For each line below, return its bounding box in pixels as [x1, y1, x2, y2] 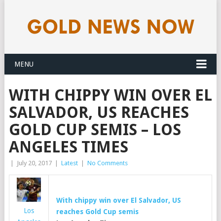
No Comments [87, 159, 128, 167]
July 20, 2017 [16, 159, 52, 167]
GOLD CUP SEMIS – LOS [8, 120, 181, 139]
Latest [61, 159, 78, 167]
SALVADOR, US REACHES [8, 103, 189, 122]
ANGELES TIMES [8, 138, 128, 156]
